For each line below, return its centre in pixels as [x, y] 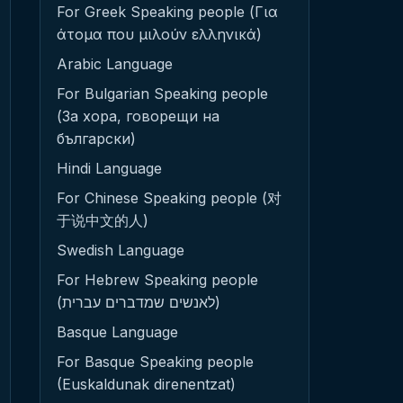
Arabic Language [115, 64]
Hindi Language [109, 168]
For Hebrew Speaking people [157, 280]
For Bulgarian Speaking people [162, 94]
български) [96, 139]
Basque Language [117, 332]
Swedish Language [121, 250]
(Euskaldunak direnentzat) [146, 384]
